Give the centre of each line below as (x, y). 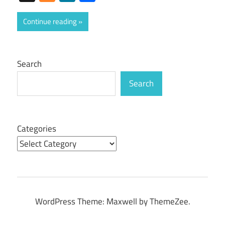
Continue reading (50, 21)
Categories (37, 128)
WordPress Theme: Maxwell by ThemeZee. (113, 201)
